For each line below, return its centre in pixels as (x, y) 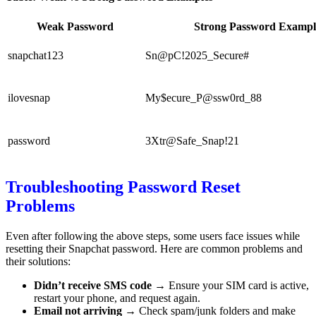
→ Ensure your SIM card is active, (230, 286)
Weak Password (75, 27)
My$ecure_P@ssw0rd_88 (203, 98)
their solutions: (38, 262)
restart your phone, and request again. (117, 298)
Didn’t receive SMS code (93, 286)
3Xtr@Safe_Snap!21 (192, 141)
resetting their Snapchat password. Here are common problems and (154, 249)
